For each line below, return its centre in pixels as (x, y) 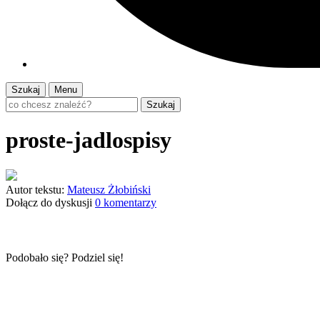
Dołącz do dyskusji (49, 202)
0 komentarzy (126, 202)
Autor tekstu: (35, 189)
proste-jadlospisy (89, 140)
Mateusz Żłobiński (109, 189)
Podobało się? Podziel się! (65, 257)
